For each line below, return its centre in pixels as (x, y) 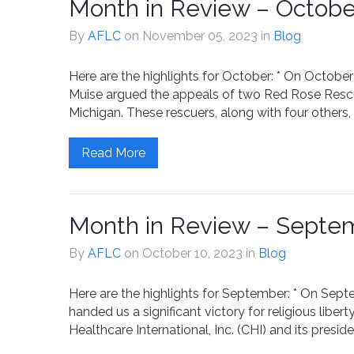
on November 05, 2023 (192, 36)
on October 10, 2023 (185, 253)
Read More (113, 153)
